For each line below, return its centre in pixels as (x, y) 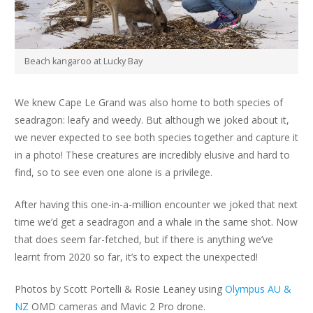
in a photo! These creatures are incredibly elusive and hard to (152, 155)
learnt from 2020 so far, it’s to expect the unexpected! (136, 257)
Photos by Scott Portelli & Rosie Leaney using (120, 289)
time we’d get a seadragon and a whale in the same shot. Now (156, 222)
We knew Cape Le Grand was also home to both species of (149, 103)
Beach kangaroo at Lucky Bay (83, 61)
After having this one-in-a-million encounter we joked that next (156, 205)
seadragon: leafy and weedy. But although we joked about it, (152, 120)
